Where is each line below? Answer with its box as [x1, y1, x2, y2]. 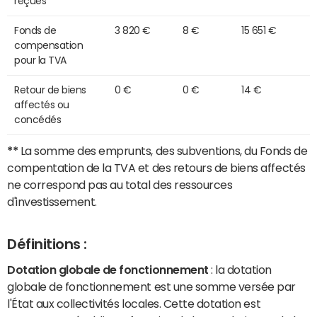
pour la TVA [14, 55, 67, 66]
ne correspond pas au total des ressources [7, 179, 233, 191]
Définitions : [7, 237, 87, 252]
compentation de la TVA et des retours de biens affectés [7, 162, 306, 174]
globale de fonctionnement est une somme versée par [7, 280, 296, 292]
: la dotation [208, 263, 272, 275]
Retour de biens [14, 85, 86, 96]
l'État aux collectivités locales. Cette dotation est [7, 297, 261, 309]
